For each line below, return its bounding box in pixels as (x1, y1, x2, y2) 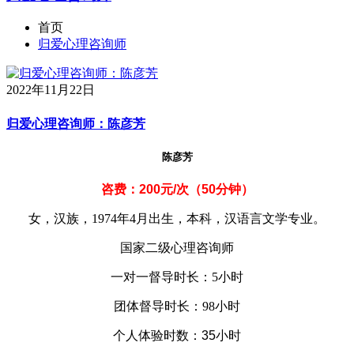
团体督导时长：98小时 (114, 299, 240, 314)
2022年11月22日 (6, 83, 95, 97)
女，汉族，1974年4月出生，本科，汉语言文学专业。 (28, 212, 326, 226)
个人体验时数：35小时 (113, 329, 241, 343)
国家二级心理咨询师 (120, 241, 234, 255)
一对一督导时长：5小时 (111, 270, 243, 284)
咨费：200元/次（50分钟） (100, 183, 254, 197)
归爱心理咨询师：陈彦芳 (6, 116, 145, 130)
